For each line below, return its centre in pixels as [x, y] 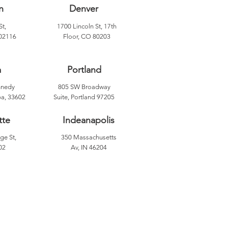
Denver [83, 9]
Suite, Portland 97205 [84, 97]
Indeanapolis [89, 120]
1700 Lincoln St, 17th [87, 26]
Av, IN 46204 [89, 147]
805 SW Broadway [84, 87]
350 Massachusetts [89, 137]
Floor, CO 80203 [87, 36]
